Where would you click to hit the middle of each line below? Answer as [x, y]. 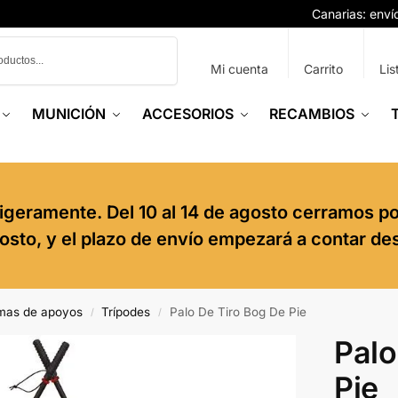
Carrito [324, 69]
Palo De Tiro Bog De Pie [238, 312]
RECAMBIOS [312, 114]
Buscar [155, 44]
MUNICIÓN [69, 114]
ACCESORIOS [187, 114]
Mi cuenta [239, 69]
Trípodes [126, 312]
